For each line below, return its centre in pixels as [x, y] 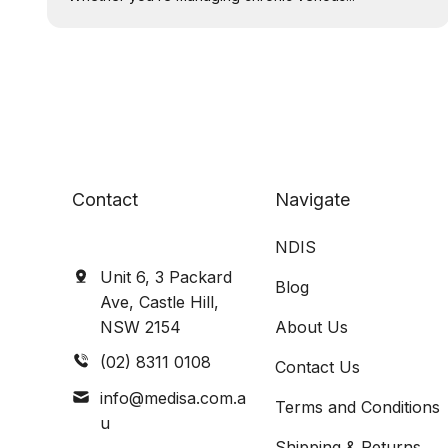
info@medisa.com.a [172, 397]
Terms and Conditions [358, 406]
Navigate [313, 199]
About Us [312, 326]
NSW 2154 [140, 326]
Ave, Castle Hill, [159, 301]
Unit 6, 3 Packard [165, 276]
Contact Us [318, 366]
